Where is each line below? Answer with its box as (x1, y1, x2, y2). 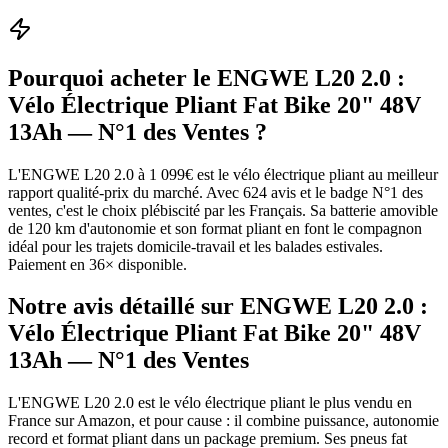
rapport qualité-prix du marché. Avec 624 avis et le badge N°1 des (8, 183, 423, 201)
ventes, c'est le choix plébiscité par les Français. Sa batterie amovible (8, 201, 438, 219)
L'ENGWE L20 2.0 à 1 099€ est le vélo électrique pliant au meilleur (8, 165, 438, 183)
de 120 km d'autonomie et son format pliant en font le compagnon (8, 219, 422, 237)
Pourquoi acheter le (8, 64, 217, 91)
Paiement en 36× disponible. (8, 255, 187, 273)
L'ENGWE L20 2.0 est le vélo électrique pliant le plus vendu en (8, 394, 412, 412)
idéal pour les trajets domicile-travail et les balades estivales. (8, 237, 383, 255)
